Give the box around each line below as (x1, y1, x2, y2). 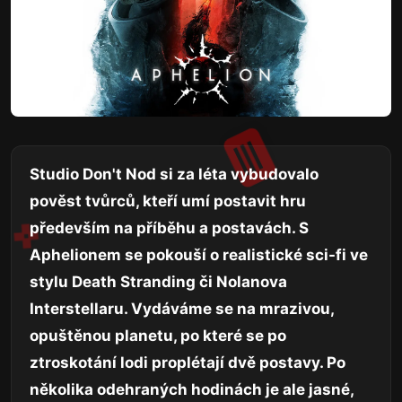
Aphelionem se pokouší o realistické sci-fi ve (30, 246, 368, 265)
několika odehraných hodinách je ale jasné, (30, 380, 354, 399)
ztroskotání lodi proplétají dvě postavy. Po (30, 354, 345, 372)
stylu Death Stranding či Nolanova (30, 273, 287, 292)
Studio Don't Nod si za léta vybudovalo (30, 165, 319, 184)
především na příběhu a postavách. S (30, 219, 309, 238)
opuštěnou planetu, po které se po (30, 327, 286, 345)
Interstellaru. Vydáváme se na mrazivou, (30, 300, 334, 319)
